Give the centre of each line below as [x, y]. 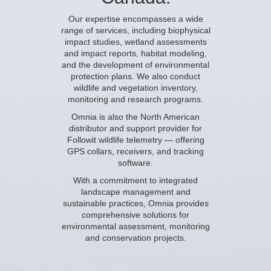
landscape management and [135, 191]
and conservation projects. [135, 237]
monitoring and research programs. [135, 99]
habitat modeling [173, 53]
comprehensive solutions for [135, 214]
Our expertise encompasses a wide [135, 18]
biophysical [189, 30]
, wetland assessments [163, 41]
